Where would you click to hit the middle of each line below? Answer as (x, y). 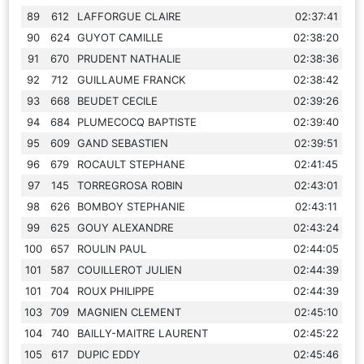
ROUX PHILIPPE (116, 290)
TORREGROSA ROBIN (130, 185)
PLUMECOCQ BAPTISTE (137, 121)
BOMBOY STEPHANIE (132, 206)
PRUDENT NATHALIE (130, 58)
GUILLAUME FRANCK (132, 79)
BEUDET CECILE (118, 100)
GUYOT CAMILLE (121, 37)
